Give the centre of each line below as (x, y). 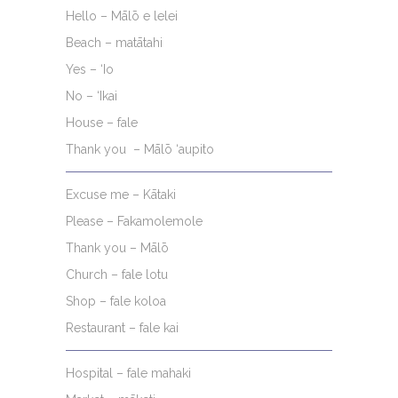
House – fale (102, 123)
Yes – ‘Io (90, 69)
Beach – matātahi (114, 43)
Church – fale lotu (117, 275)
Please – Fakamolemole (134, 221)
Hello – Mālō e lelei (122, 16)
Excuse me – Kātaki (121, 195)
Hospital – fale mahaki (128, 373)
